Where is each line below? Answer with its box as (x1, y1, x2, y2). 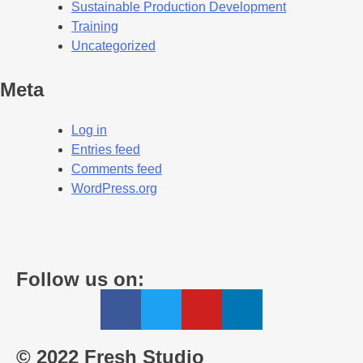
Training (71, 19, 118, 34)
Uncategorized (71, 39, 156, 53)
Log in (71, 123, 107, 138)
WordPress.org (71, 181, 157, 196)
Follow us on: (16, 268, 144, 291)
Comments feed (71, 162, 162, 177)
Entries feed (71, 143, 140, 157)
